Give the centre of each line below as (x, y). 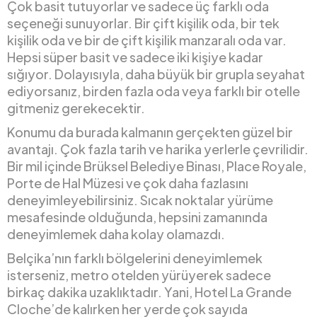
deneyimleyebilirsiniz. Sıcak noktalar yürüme (140, 200)
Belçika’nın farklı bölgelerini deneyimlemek (135, 258)
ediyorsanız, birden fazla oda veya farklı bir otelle (154, 91)
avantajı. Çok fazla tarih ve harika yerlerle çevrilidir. (158, 149)
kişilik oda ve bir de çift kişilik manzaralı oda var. (147, 40)
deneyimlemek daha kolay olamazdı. (116, 234)
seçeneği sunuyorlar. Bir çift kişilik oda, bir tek (143, 23)
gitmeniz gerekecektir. (76, 108)
